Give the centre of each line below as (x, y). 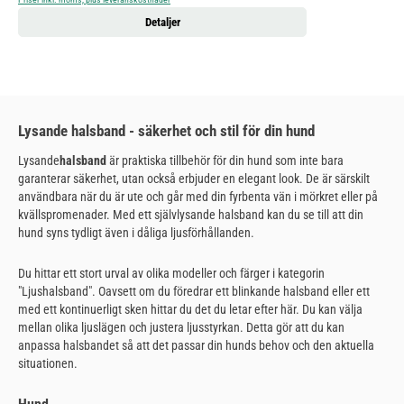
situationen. (48, 364)
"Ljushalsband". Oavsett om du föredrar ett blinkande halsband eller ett (194, 292)
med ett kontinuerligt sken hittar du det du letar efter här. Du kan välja (190, 310)
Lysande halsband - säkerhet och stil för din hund (166, 130)
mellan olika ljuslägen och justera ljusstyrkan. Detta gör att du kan (181, 328)
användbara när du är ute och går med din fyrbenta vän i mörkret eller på (198, 196)
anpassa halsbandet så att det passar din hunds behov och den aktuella (196, 346)
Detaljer (162, 22)
